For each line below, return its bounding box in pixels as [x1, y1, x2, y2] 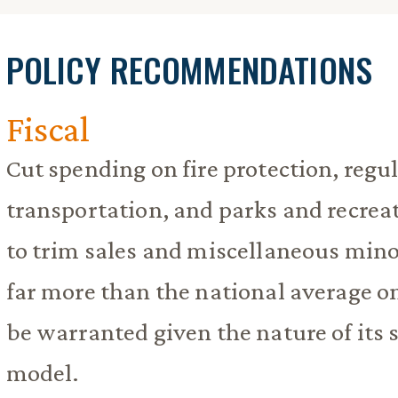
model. [5, 357, 80, 386]
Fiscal [5, 107, 91, 149]
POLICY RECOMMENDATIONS [5, 44, 373, 94]
